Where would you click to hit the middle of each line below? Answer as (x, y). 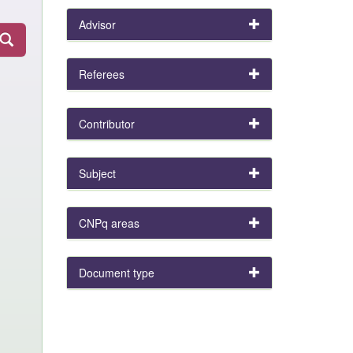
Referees (101, 74)
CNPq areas (109, 223)
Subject (97, 173)
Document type (116, 273)
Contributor (106, 124)
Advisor (97, 24)
